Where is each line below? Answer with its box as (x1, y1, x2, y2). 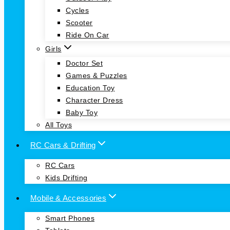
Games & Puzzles (66, 71, 127, 80)
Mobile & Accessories (30, 193, 106, 202)
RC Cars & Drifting (30, 140, 96, 149)
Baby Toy (66, 108, 98, 117)
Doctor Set (66, 59, 103, 68)
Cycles (66, 6, 89, 15)
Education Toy (66, 84, 115, 92)
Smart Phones (45, 214, 94, 223)
